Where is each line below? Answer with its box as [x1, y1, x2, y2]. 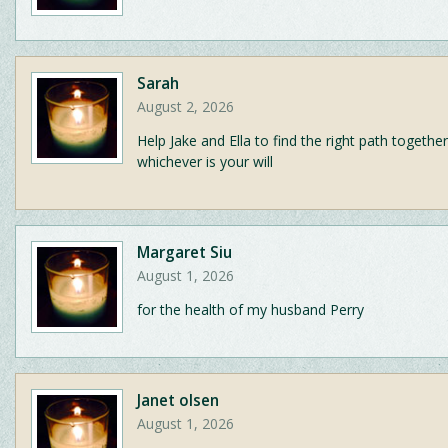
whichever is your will [137, 151, 273, 171]
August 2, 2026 [137, 96, 234, 116]
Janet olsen [137, 389, 219, 411]
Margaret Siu [137, 242, 232, 264]
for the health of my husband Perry [137, 299, 364, 319]
